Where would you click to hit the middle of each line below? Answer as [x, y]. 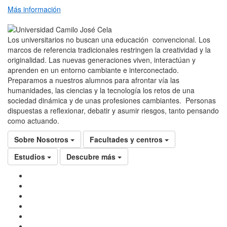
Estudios [30, 157]
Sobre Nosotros [41, 140]
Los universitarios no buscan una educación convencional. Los [109, 40]
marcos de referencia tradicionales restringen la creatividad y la [109, 50]
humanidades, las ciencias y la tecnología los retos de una [101, 90]
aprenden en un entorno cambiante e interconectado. [93, 70]
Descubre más [91, 157]
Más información [34, 9]
